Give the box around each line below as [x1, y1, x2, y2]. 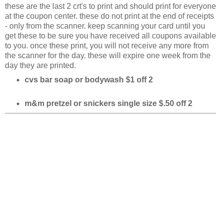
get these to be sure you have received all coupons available [5, 31, 216, 40]
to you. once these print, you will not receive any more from [5, 41, 209, 50]
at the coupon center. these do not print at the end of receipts [5, 11, 214, 20]
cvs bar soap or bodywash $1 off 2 [24, 75, 153, 84]
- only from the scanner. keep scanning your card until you [5, 21, 205, 30]
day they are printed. [5, 61, 76, 70]
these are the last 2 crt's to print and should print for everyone [5, 1, 216, 10]
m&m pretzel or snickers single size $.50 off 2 [24, 99, 192, 108]
